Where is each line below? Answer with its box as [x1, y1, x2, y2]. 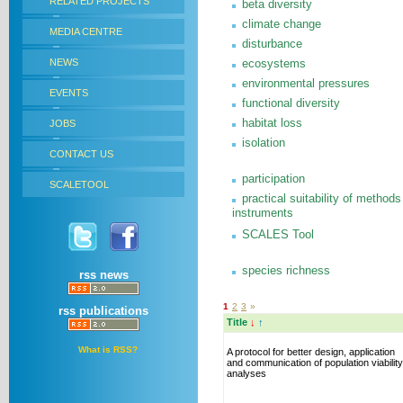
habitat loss [242, 116, 302, 130]
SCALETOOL [49, 179, 109, 190]
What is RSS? [78, 345, 138, 354]
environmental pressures [242, 76, 370, 90]
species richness [242, 264, 330, 277]
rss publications [58, 304, 148, 318]
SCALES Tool [242, 228, 314, 241]
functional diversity [242, 96, 340, 110]
